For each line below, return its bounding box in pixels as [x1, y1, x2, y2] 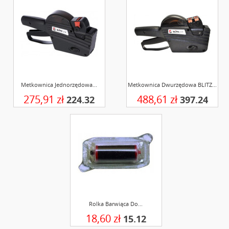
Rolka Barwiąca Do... [89, 199, 143, 208]
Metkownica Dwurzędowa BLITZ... [128, 81, 217, 88]
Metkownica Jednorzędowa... [21, 81, 98, 88]
